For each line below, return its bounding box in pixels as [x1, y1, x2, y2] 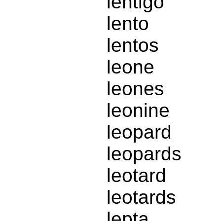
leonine [107, 100, 170, 121]
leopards [107, 143, 182, 165]
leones [107, 78, 164, 100]
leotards [107, 186, 176, 208]
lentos [107, 35, 159, 56]
